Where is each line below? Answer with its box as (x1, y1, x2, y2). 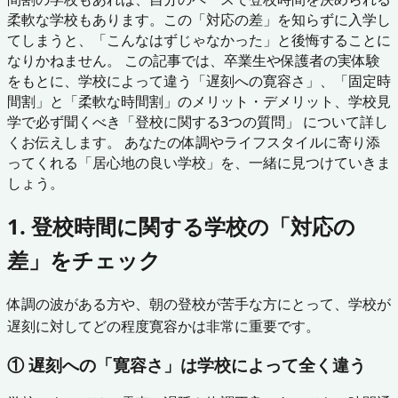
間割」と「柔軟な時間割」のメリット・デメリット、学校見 (7, 91, 391, 111)
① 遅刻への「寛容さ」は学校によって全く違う (7, 353, 366, 376)
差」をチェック (7, 244, 161, 275)
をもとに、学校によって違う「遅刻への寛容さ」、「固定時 (7, 70, 391, 91)
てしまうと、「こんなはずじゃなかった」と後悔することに (7, 29, 391, 50)
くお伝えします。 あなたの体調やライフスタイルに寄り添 (7, 131, 380, 152)
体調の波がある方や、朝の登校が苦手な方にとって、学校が (7, 293, 391, 314)
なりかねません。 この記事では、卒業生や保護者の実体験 (7, 50, 380, 70)
